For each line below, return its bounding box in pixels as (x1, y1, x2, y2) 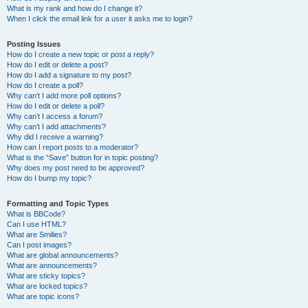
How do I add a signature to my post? (7, 71, 131, 79)
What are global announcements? (7, 251, 118, 259)
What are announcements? (7, 261, 97, 269)
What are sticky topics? (7, 272, 85, 280)
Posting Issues (7, 40, 60, 48)
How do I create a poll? (7, 81, 83, 89)
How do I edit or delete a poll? (7, 102, 104, 110)
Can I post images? (7, 241, 71, 249)
